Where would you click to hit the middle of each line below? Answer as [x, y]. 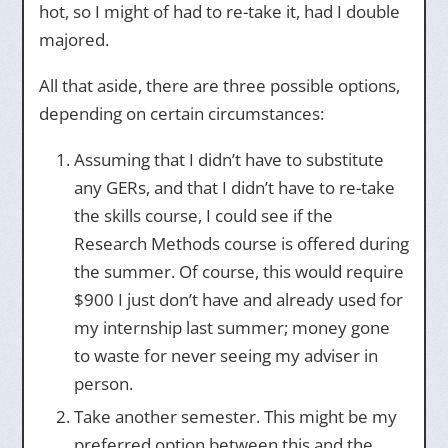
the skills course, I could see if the [203, 215]
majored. [73, 39]
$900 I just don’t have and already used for [238, 299]
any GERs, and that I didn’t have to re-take [234, 187]
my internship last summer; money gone [231, 327]
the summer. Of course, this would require [238, 271]
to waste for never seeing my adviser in [225, 355]
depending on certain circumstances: [181, 113]
